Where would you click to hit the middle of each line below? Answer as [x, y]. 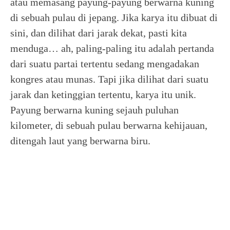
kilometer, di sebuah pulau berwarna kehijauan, [109, 125]
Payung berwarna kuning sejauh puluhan [94, 110]
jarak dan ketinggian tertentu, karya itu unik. [103, 94]
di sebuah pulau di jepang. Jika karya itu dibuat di [114, 17]
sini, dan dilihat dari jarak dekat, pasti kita [99, 33]
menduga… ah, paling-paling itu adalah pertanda [112, 48]
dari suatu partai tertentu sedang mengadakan [105, 64]
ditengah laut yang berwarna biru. [80, 141]
